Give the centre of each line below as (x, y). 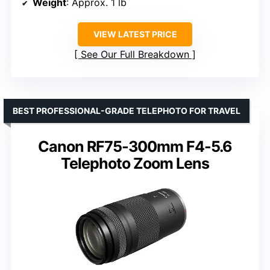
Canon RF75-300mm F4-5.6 (135, 147)
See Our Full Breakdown (135, 55)
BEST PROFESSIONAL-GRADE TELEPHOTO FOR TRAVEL (127, 111)
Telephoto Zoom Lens (135, 164)
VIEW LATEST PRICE (135, 34)
